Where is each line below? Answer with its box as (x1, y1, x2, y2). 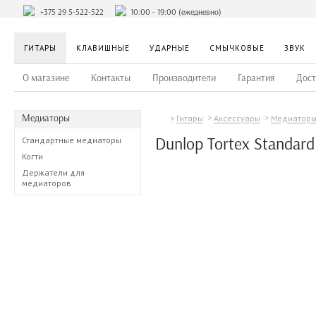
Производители (152, 72, 216, 84)
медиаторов (22, 178, 71, 188)
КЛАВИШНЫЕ (76, 43, 130, 53)
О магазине (23, 72, 69, 84)
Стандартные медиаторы (22, 135, 121, 145)
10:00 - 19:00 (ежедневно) (130, 7, 221, 17)
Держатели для (22, 167, 85, 178)
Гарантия (238, 72, 274, 84)
